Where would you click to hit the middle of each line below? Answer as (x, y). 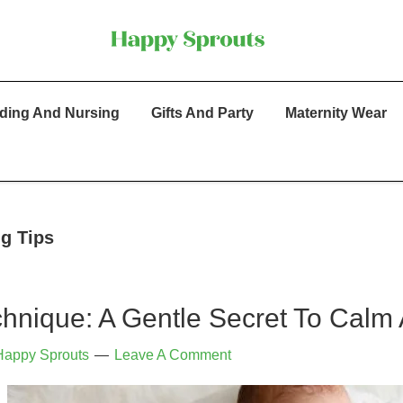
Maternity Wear (336, 112)
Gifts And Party (202, 112)
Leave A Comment (172, 354)
